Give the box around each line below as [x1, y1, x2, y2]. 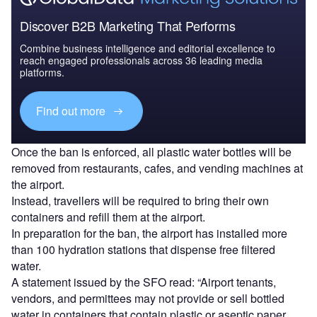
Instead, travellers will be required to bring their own [11, 192, 269, 209]
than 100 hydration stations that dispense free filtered [11, 241, 275, 258]
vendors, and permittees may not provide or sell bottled [11, 289, 284, 306]
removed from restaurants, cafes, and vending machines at [11, 159, 303, 176]
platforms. [20, 64, 64, 79]
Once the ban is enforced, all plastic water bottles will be [11, 143, 292, 160]
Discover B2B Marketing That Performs [20, 16, 236, 35]
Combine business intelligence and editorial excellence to [20, 40, 275, 55]
